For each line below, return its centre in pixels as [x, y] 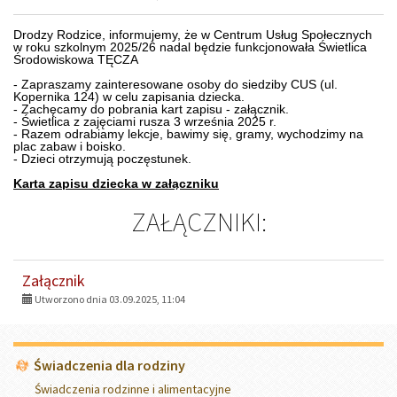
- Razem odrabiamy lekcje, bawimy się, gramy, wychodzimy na [188, 133]
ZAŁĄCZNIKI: [198, 221]
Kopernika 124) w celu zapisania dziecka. [131, 96]
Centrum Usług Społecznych [293, 34]
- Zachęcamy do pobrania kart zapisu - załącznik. [153, 109]
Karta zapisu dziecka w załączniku [116, 183]
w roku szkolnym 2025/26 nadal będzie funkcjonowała [166, 47]
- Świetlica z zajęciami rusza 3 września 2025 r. [145, 121]
